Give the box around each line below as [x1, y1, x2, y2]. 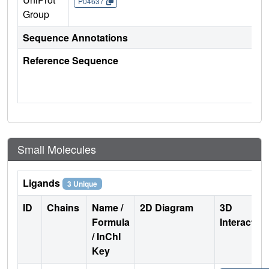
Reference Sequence [23, 53, 118, 67]
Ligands [23, 175, 62, 190]
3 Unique [67, 178, 97, 189]
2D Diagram [140, 200, 193, 214]
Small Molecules [17, 141, 96, 157]
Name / [92, 200, 123, 214]
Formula [92, 214, 130, 229]
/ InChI [92, 229, 121, 243]
